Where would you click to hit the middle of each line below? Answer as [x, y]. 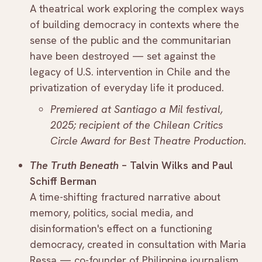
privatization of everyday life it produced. [127, 88]
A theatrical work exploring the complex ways [137, 9]
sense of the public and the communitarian [130, 40]
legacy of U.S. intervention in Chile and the [130, 72]
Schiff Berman [65, 181]
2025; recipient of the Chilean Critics [137, 125]
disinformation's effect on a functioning [121, 229]
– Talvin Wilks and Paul [176, 166]
